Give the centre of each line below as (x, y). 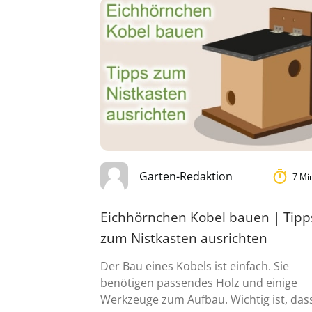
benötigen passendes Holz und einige (199, 283)
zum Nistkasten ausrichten (184, 238)
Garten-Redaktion (186, 177)
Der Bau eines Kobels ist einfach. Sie (195, 266)
